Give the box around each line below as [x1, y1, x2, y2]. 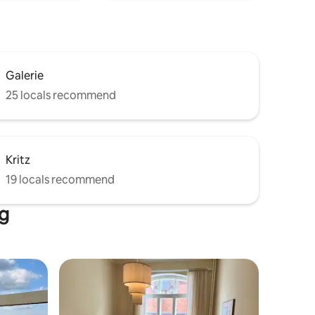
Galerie [6, 68, 44, 83]
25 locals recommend [6, 88, 116, 103]
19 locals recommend [6, 172, 115, 187]
